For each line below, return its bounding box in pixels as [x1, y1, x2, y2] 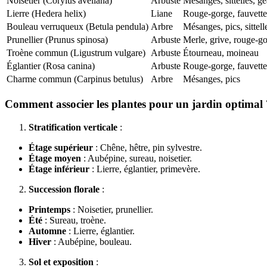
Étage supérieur [29, 142, 93, 153]
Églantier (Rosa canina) [7, 61, 95, 72]
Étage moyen [29, 153, 81, 163]
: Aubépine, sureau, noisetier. [81, 153, 192, 163]
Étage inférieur [29, 163, 89, 174]
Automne [29, 225, 66, 236]
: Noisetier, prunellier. [70, 204, 153, 215]
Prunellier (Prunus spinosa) [7, 35, 108, 45]
